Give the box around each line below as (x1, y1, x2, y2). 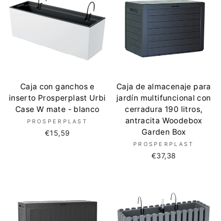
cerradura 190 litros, (125, 105, 203, 114)
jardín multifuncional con (116, 93, 211, 103)
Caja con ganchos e (20, 82, 95, 91)
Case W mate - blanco (15, 105, 100, 114)
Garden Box (141, 127, 186, 137)
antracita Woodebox (125, 116, 202, 125)
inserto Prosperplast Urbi (8, 93, 106, 103)
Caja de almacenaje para (116, 82, 211, 91)
